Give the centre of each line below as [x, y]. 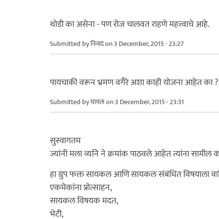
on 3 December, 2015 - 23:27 [144, 44]
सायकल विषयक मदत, [84, 201]
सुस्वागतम [65, 141]
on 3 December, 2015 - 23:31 [144, 102]
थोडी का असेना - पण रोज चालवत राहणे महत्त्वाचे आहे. [130, 24]
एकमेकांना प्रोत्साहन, [81, 187]
